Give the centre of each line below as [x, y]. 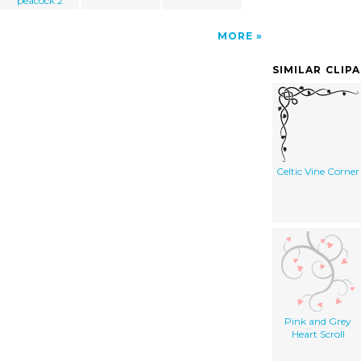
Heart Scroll [318, 334]
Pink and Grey [318, 321]
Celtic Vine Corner [318, 171]
